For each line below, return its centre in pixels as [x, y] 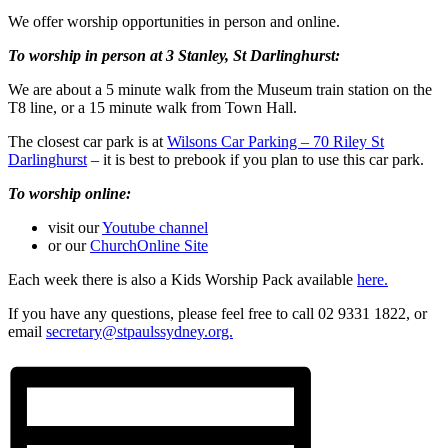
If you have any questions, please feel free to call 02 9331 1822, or [217, 314]
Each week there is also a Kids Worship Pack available [182, 280]
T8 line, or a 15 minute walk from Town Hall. [152, 108]
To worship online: [69, 194]
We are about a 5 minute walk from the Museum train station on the [220, 90]
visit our [75, 228]
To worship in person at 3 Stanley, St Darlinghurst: [174, 56]
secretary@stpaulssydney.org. [139, 332]
